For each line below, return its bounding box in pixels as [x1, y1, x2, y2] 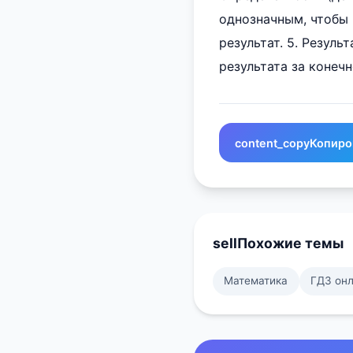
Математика [224, 274, 288, 288]
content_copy [235, 136, 310, 150]
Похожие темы [237, 235, 344, 251]
